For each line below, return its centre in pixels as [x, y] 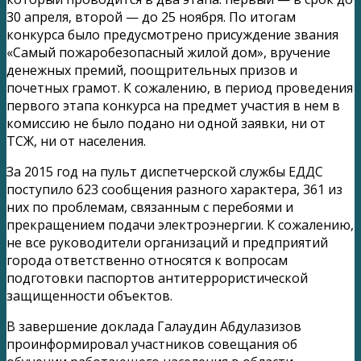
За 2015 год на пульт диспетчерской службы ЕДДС [165, 171]
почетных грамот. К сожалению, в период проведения [180, 87]
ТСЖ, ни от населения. [76, 141]
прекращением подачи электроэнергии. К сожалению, [180, 224]
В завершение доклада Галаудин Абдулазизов [156, 326]
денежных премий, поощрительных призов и [152, 70]
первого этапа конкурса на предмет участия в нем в [173, 105]
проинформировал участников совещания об [152, 344]
